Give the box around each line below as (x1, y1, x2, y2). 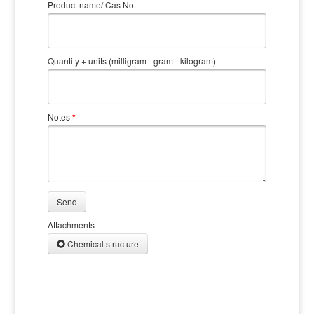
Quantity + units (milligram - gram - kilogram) (47, 54, 216, 67)
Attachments (47, 218, 95, 231)
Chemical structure (67, 237, 139, 250)
